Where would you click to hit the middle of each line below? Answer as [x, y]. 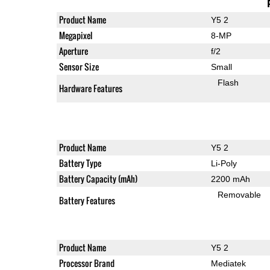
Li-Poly [224, 163]
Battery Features [87, 200]
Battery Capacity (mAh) [98, 178]
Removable [240, 194]
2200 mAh [230, 179]
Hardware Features [90, 88]
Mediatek [228, 263]
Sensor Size [79, 66]
